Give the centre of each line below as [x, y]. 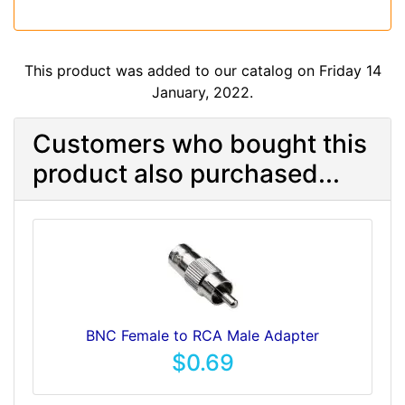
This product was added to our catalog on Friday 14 [202, 71]
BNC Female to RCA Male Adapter [202, 336]
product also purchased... [186, 174]
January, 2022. [202, 93]
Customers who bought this [200, 144]
